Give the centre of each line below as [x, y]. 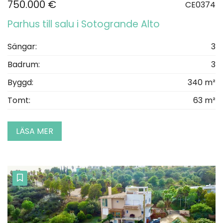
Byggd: [20, 82]
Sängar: [22, 46]
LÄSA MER [35, 131]
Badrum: [24, 64]
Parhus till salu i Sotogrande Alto [84, 24]
